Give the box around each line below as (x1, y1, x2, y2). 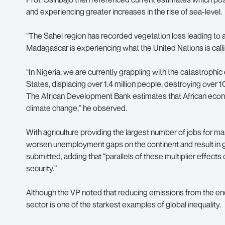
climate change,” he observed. (26, 103, 127, 113)
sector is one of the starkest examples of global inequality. (26, 199, 221, 209)
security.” (26, 163, 57, 173)
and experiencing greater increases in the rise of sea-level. (26, 7, 222, 17)
